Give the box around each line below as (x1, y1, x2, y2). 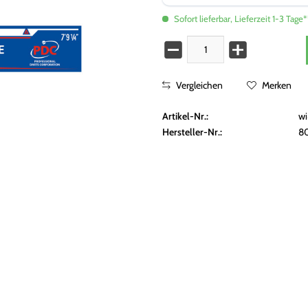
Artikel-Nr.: (162, 110, 208, 122)
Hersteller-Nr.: (162, 126, 222, 138)
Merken (262, 79, 291, 91)
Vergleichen (174, 79, 223, 91)
